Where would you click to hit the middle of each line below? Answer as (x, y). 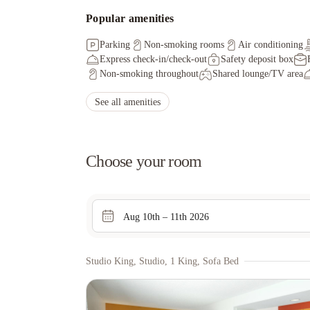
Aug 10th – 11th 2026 (166, 217)
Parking (115, 45)
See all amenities (128, 102)
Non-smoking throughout (149, 74)
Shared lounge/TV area (258, 74)
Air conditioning (271, 45)
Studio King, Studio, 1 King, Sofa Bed (162, 261)
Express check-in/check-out (153, 59)
